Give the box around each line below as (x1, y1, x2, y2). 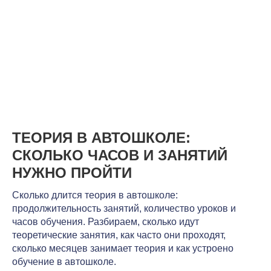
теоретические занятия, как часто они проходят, (12, 230, 226, 241)
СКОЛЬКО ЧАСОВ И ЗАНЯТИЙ (12, 147, 227, 164)
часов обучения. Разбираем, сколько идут (12, 217, 199, 227)
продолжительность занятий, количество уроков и (12, 203, 236, 214)
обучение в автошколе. (12, 256, 116, 267)
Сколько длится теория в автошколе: (12, 190, 178, 201)
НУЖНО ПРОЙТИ (12, 165, 132, 181)
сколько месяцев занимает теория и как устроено (12, 243, 233, 254)
